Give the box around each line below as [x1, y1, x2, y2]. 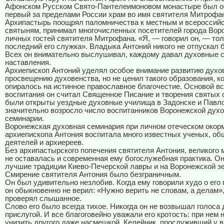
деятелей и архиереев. [5, 138, 83, 147]
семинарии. [5, 114, 44, 123]
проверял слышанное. [5, 194, 81, 203]
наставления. [5, 58, 51, 67]
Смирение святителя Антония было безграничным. [5, 170, 181, 179]
